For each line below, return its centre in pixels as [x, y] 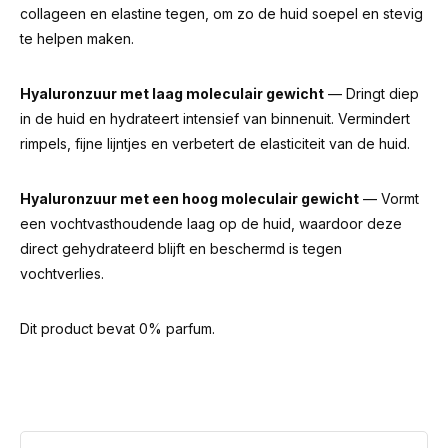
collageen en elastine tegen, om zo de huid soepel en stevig [221, 13]
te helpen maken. [77, 38]
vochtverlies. [62, 273]
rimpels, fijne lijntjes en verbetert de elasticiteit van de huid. [215, 143]
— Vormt [389, 198]
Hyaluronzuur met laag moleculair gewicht [172, 93]
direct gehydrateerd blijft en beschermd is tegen [181, 248]
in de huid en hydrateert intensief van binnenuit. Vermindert [215, 118]
